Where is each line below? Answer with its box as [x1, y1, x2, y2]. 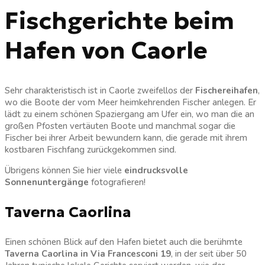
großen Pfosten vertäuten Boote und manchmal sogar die [5, 120, 235, 132]
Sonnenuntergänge [5, 176, 89, 189]
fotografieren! [89, 176, 146, 189]
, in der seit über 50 [171, 248, 247, 260]
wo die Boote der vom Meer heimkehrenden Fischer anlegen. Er [5, 96, 256, 109]
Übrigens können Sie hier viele [5, 164, 124, 177]
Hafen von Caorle [5, 35, 208, 66]
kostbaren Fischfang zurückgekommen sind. [5, 144, 176, 156]
